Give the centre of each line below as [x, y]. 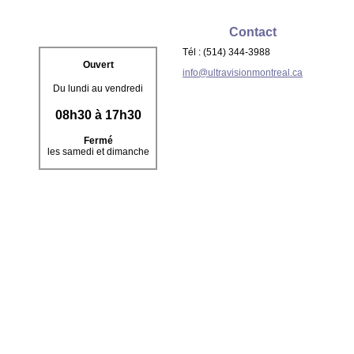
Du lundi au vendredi [98, 88]
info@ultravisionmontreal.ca [243, 73]
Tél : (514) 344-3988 [226, 52]
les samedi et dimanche [98, 152]
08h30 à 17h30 [98, 115]
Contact [253, 32]
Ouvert [98, 65]
